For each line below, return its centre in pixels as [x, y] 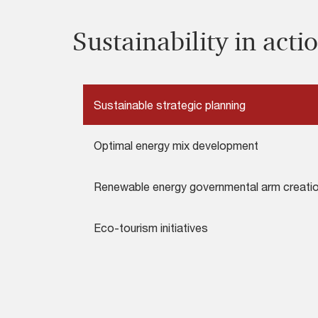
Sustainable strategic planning [170, 105]
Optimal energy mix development [176, 145]
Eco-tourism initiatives [151, 227]
